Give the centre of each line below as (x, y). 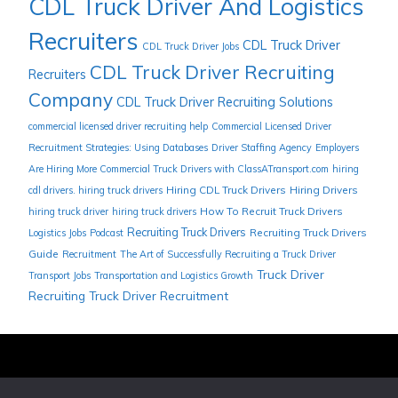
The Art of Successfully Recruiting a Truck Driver (228, 255)
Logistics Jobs (57, 233)
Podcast (107, 233)
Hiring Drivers (324, 190)
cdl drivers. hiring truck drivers (96, 191)
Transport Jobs (60, 276)
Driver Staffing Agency (262, 148)
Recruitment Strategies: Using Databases (118, 148)
